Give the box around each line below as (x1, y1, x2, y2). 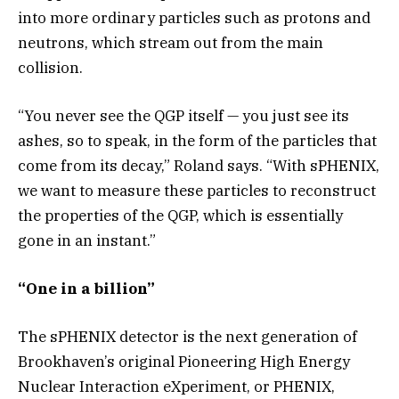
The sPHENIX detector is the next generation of (18, 327, 357, 347)
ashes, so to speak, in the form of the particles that (18, 130, 377, 151)
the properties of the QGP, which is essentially (18, 205, 343, 225)
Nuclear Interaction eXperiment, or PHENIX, (18, 377, 335, 397)
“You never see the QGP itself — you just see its (18, 105, 349, 126)
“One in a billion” (18, 279, 155, 299)
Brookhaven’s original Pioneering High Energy (18, 352, 350, 372)
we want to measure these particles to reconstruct (18, 180, 376, 200)
